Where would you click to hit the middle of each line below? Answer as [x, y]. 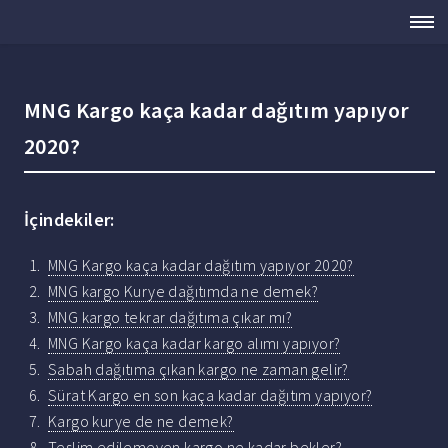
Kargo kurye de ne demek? [141, 421]
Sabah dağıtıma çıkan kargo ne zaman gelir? [198, 369]
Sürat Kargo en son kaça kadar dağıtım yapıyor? [210, 395]
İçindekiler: [69, 220]
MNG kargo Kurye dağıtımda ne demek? [183, 291]
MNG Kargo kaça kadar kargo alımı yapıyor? [194, 343]
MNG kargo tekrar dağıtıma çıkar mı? [170, 317]
